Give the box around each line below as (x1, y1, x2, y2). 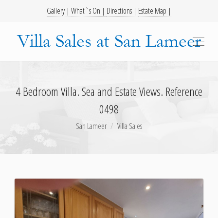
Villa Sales (117, 121, 142, 131)
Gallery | (47, 5, 71, 16)
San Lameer (76, 121, 107, 131)
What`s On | (71, 5, 107, 16)
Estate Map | (138, 5, 171, 16)
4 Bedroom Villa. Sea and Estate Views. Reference (16, 83, 202, 99)
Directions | (107, 5, 138, 16)
